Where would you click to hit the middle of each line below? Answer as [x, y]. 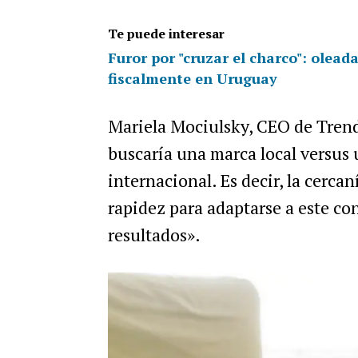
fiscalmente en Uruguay [192, 78]
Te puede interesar [166, 34]
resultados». [154, 235]
